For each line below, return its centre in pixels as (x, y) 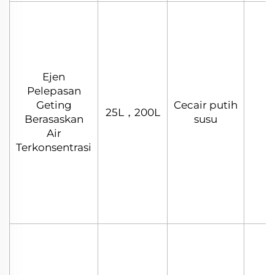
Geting (54, 105)
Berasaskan (54, 119)
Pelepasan (54, 91)
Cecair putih (206, 105)
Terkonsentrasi (54, 147)
